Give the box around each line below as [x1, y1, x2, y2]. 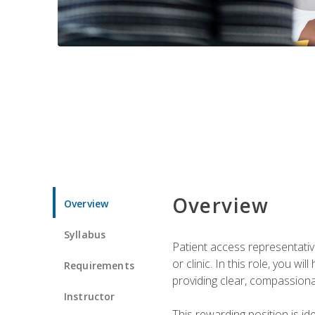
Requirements [64, 258, 134, 272]
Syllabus [64, 227, 106, 241]
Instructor [64, 289, 115, 303]
